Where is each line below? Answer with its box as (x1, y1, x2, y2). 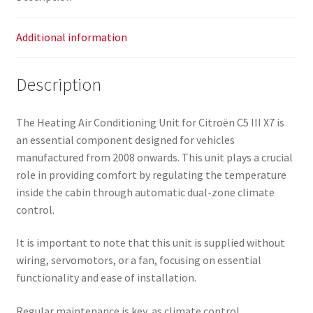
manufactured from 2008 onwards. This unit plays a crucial (15, 150, 293, 164)
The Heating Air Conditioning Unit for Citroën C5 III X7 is (15, 115, 284, 129)
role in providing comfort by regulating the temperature (15, 167, 286, 182)
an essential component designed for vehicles (15, 132, 235, 147)
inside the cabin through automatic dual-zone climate (15, 184, 275, 199)
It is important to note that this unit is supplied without (15, 235, 285, 250)
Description (15, 73, 101, 96)
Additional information (15, 30, 127, 45)
